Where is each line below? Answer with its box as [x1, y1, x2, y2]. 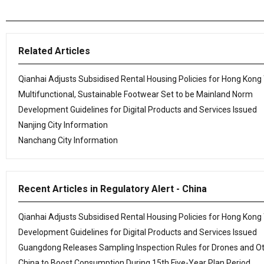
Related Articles [18, 45, 90, 57]
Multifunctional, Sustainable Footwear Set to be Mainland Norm [18, 90, 253, 99]
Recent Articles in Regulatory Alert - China [18, 183, 207, 194]
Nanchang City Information [18, 136, 118, 145]
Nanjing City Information [18, 120, 108, 130]
